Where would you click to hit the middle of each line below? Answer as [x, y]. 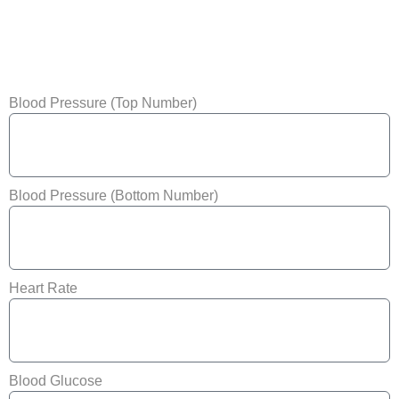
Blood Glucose [55, 381]
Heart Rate [43, 288]
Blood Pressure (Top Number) [102, 103]
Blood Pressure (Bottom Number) [113, 195]
